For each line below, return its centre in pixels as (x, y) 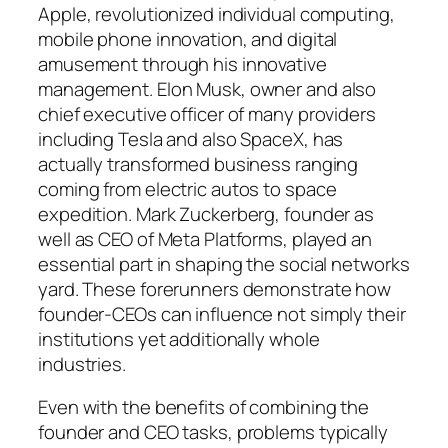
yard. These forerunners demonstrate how (215, 288)
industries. (82, 363)
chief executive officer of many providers (207, 113)
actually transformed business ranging (198, 163)
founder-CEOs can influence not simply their (222, 313)
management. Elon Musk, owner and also (207, 88)
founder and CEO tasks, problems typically (213, 432)
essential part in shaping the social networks (224, 263)
